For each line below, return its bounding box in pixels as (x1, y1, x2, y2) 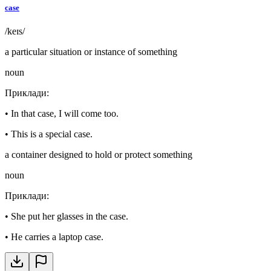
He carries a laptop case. (11, 231, 103, 242)
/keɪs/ (5, 25, 25, 36)
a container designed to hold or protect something (5, 149, 192, 160)
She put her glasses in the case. (11, 211, 128, 221)
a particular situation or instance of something (5, 46, 177, 57)
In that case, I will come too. (11, 108, 119, 119)
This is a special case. (11, 128, 93, 139)
